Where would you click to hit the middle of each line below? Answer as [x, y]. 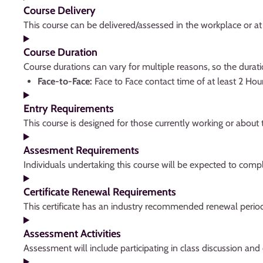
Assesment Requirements [81, 150]
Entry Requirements [69, 109]
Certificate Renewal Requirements [100, 192]
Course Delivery [60, 11]
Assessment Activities [73, 234]
